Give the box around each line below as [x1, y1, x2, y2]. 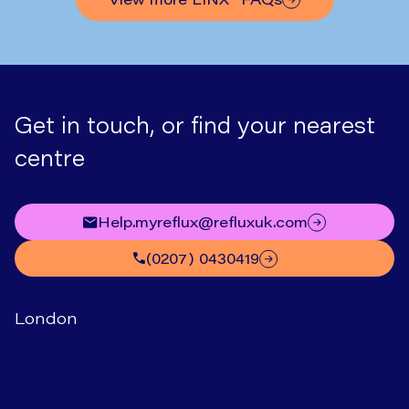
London [15, 307, 78, 329]
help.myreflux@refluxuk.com [110, 212, 308, 231]
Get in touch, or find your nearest [15, 110, 375, 139]
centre [15, 143, 85, 172]
